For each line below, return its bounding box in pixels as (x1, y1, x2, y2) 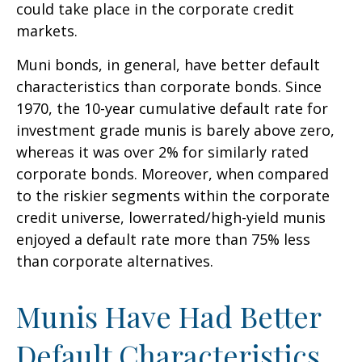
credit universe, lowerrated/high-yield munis (16, 207, 326, 227)
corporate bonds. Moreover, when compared (16, 163, 329, 183)
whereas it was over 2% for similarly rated (16, 141, 309, 162)
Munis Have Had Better (16, 296, 321, 335)
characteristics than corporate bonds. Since (16, 76, 322, 96)
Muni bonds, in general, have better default (16, 54, 320, 74)
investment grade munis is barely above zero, (16, 120, 335, 140)
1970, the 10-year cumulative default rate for (16, 98, 328, 118)
